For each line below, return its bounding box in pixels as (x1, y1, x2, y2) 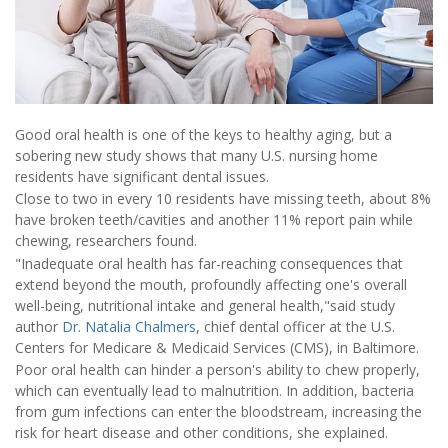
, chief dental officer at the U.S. (196, 316, 395, 336)
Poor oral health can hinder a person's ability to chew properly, (15, 360, 420, 380)
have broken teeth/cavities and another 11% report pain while (15, 210, 413, 230)
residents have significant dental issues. (15, 167, 269, 187)
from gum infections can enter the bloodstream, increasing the (15, 402, 422, 422)
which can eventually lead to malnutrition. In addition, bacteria (15, 381, 414, 401)
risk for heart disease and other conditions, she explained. (15, 423, 388, 443)
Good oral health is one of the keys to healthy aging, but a (15, 125, 392, 145)
